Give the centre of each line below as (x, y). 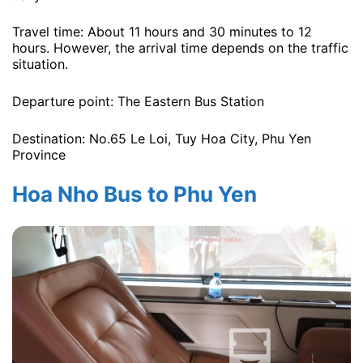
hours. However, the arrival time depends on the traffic (180, 48)
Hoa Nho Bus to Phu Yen (135, 194)
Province (39, 154)
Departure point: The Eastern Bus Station (138, 102)
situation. (40, 64)
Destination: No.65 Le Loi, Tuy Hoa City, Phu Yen (162, 138)
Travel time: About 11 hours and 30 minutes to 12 (162, 32)
